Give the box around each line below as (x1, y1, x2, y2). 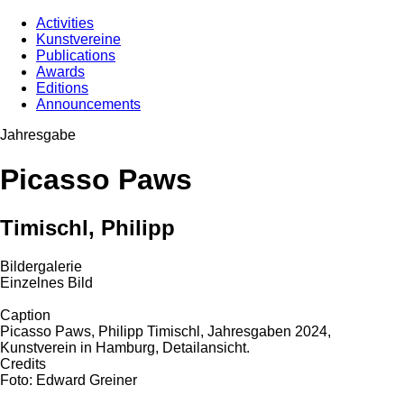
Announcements (36, 96, 141, 113)
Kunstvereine (36, 32, 121, 48)
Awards (36, 64, 85, 80)
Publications (36, 48, 115, 64)
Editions (36, 80, 88, 96)
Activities (36, 15, 94, 32)
